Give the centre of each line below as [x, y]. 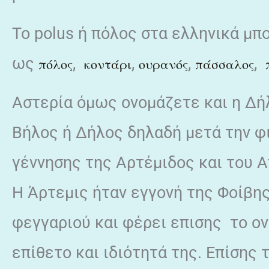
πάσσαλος [225, 64]
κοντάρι [108, 64]
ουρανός [163, 64]
